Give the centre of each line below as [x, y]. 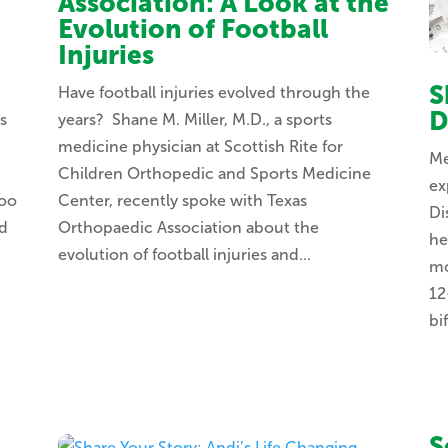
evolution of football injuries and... [184, 255]
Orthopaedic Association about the [188, 228]
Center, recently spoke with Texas [182, 201]
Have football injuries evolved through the [213, 93]
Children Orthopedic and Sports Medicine [214, 174]
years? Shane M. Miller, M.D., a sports [194, 120]
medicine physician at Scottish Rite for [200, 147]
